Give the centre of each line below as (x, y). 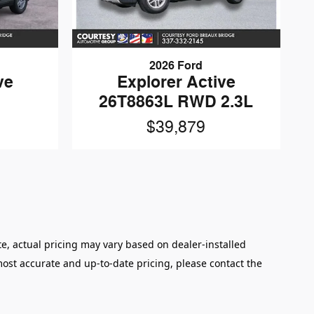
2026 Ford (176, 66)
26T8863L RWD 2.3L (176, 102)
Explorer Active (176, 83)
